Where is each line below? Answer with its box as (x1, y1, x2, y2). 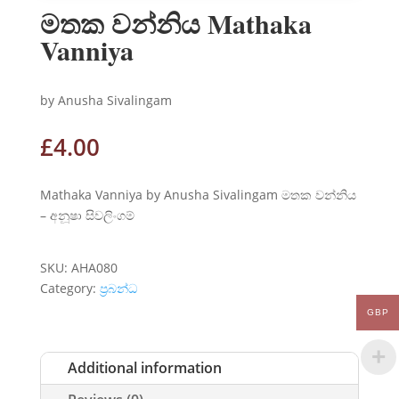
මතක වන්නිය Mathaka (39, 3, 312, 43)
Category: (39, 279, 100, 297)
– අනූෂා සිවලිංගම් (39, 206, 134, 224)
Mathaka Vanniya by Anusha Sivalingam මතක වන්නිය (39, 185, 356, 203)
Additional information (67, 357, 222, 378)
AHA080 (70, 258, 118, 276)
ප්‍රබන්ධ (99, 279, 137, 297)
